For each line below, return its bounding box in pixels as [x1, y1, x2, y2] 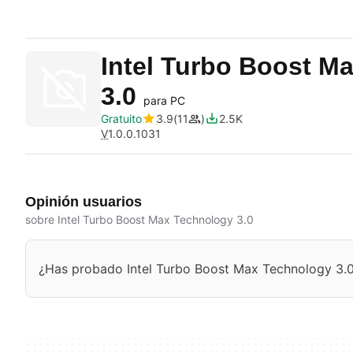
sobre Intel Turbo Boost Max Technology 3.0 [25, 213, 254, 226]
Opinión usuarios [25, 194, 142, 210]
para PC [143, 94, 185, 107]
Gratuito [101, 112, 142, 125]
